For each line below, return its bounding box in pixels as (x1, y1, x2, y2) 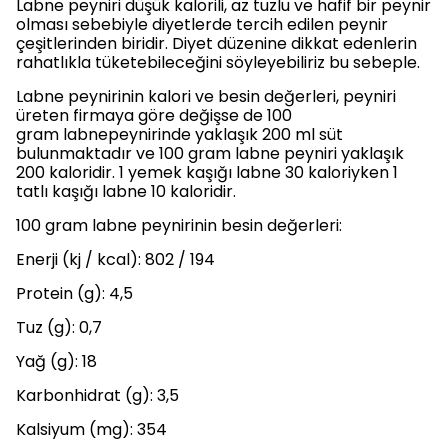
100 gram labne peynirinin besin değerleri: (16, 214, 342, 237)
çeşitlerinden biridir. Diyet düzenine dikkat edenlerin (16, 32, 417, 55)
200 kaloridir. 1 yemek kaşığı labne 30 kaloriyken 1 (16, 161, 398, 184)
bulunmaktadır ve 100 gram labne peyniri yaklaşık (16, 142, 404, 165)
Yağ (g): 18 (16, 350, 97, 373)
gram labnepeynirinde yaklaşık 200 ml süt (16, 123, 343, 146)
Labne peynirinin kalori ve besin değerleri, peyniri (16, 85, 396, 108)
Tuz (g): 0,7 (16, 316, 102, 339)
